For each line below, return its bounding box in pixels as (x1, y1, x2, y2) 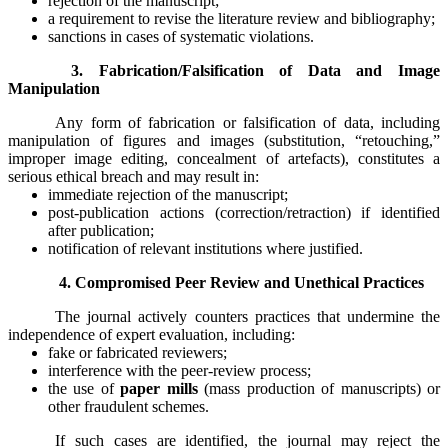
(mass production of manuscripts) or (197, 379, 441, 397)
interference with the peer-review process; (48, 361, 311, 379)
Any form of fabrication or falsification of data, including (55, 113, 440, 131)
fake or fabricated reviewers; (48, 343, 227, 361)
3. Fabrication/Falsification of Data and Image (70, 61, 441, 79)
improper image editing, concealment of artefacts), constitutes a (8, 149, 440, 167)
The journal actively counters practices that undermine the (55, 307, 440, 325)
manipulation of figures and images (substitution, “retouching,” (8, 131, 440, 149)
